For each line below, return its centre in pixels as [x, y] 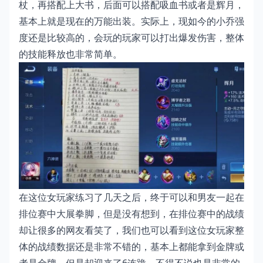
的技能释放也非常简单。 [70, 54]
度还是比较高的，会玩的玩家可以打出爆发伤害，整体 [131, 38]
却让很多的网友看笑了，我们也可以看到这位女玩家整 [131, 230]
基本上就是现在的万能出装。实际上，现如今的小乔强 [131, 21]
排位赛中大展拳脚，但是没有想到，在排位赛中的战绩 [131, 214]
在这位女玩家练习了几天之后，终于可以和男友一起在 [131, 197]
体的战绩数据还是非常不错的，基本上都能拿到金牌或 [131, 247]
